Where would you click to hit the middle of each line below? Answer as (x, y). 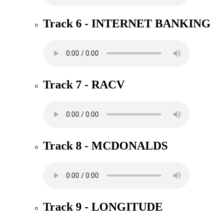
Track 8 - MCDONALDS (105, 146)
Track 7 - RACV (84, 85)
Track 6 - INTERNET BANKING (127, 24)
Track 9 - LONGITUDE (103, 207)
